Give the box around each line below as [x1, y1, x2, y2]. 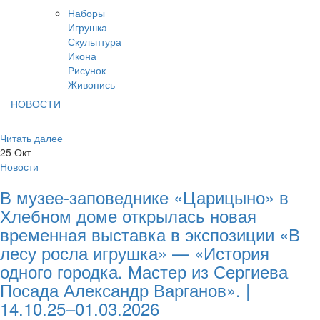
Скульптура [68, 34, 121, 49]
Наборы [68, 6, 105, 20]
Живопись [68, 77, 115, 91]
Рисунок [68, 63, 106, 77]
